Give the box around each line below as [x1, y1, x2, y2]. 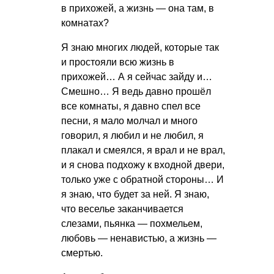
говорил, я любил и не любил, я [61, 130, 204, 141]
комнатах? [61, 17, 109, 28]
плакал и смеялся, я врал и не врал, [61, 144, 225, 155]
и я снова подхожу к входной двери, [61, 159, 224, 170]
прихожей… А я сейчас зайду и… [61, 71, 212, 82]
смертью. [61, 247, 103, 258]
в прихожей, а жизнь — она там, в [61, 2, 214, 13]
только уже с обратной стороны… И [61, 174, 224, 185]
